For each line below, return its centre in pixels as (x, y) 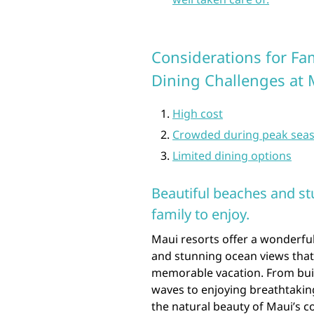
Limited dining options (232, 155)
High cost (198, 113)
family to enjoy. (200, 214)
